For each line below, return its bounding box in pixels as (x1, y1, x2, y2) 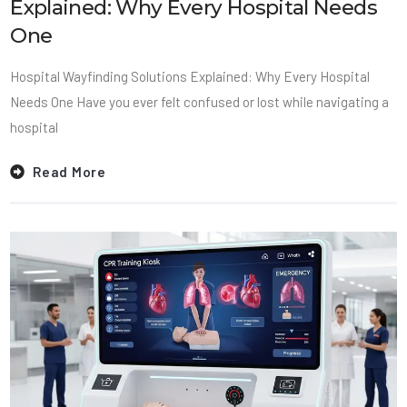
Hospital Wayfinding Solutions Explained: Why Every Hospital (10, 67, 371, 84)
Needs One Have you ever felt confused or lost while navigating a (10, 93, 390, 110)
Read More (33, 164, 106, 181)
